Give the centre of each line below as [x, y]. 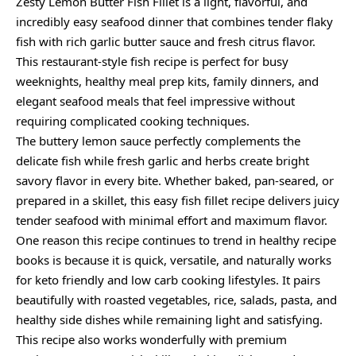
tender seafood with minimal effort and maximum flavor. [172, 221]
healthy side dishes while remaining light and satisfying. [169, 320]
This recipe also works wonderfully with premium [151, 340]
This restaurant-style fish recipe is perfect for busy [152, 62]
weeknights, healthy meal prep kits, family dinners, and [167, 81]
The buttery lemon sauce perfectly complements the [158, 141]
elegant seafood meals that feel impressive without [155, 101]
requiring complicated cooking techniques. [133, 121]
